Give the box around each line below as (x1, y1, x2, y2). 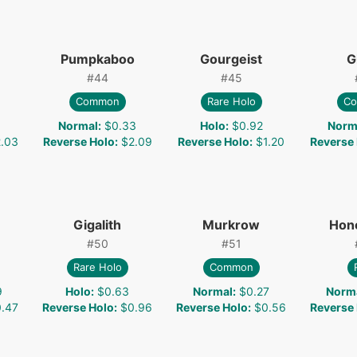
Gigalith (73, 216, 121, 233)
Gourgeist (200, 50, 262, 67)
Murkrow (202, 216, 260, 233)
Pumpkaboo (60, 50, 135, 67)
